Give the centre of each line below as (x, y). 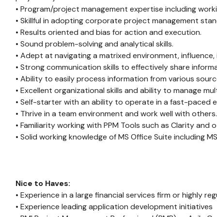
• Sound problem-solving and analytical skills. (94, 44)
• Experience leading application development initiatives (114, 207)
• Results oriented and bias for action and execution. (108, 32)
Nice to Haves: (43, 183)
